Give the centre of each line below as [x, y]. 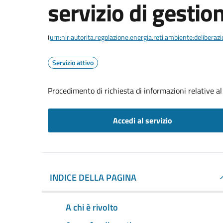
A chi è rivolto [92, 207]
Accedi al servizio [142, 120]
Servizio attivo [73, 62]
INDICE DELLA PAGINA [93, 177]
